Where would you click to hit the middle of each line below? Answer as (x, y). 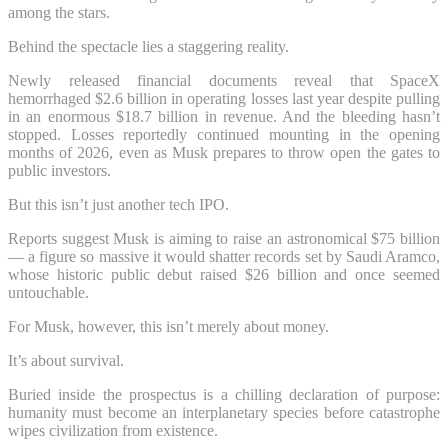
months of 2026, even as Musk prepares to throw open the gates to (224, 152)
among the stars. (59, 12)
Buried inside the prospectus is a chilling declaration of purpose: (224, 394)
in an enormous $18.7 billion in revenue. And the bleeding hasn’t (224, 116)
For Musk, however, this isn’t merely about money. (168, 326)
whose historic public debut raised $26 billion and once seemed (224, 274)
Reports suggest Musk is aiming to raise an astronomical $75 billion (224, 238)
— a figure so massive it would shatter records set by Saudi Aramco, (224, 256)
